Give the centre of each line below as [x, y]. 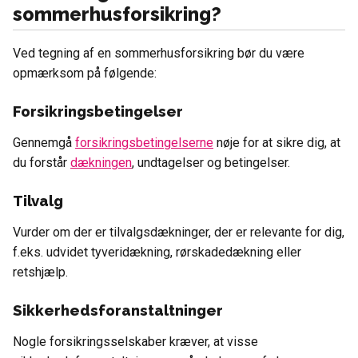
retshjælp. [40, 272]
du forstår [42, 162]
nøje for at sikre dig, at [277, 142]
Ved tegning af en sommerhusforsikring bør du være [159, 53]
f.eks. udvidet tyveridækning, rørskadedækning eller [157, 252]
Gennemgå [44, 142]
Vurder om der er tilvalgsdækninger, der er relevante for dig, [179, 232]
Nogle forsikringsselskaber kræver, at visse [135, 341]
